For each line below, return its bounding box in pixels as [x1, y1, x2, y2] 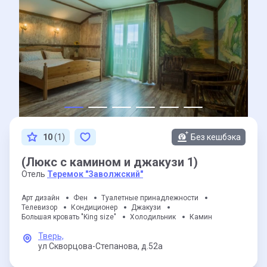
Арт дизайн [21, 194, 60, 202]
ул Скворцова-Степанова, [38, 241, 139, 251]
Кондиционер [71, 203, 117, 212]
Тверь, [38, 231, 64, 241]
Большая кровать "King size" [21, 213, 116, 221]
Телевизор [21, 203, 57, 212]
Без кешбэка [191, 132, 241, 142]
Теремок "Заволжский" [47, 169, 143, 179]
